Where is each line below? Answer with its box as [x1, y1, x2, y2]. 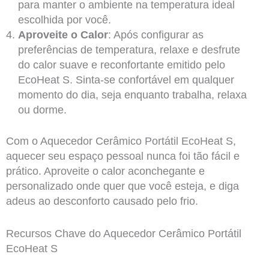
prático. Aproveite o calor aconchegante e [5, 165, 205, 178]
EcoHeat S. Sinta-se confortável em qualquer [17, 74, 234, 86]
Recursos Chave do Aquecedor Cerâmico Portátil [5, 228, 241, 240]
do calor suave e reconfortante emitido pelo [17, 59, 225, 71]
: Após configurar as [107, 29, 204, 41]
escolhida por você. [17, 14, 111, 26]
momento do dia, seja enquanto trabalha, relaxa [17, 89, 247, 101]
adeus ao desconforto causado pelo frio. [5, 195, 198, 208]
